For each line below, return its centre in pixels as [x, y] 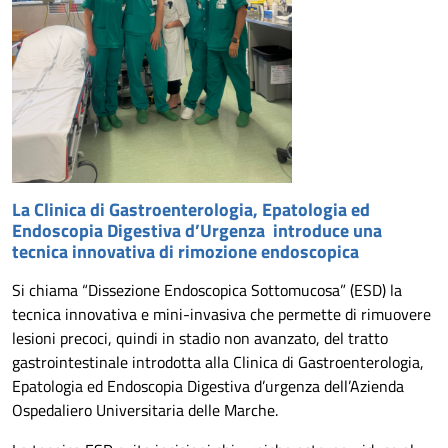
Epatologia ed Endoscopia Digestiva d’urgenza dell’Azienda [208, 385]
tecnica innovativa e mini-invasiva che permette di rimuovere [221, 313]
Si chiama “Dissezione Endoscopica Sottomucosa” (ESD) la [207, 289]
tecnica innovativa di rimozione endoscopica [185, 251]
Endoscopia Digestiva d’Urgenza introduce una [197, 230]
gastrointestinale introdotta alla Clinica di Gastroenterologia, [218, 361]
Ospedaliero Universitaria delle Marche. [145, 409]
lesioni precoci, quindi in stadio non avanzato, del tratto [200, 337]
